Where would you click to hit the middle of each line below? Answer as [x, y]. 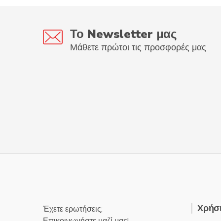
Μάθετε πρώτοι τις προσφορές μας [138, 47]
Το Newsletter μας [123, 34]
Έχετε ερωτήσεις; [73, 209]
